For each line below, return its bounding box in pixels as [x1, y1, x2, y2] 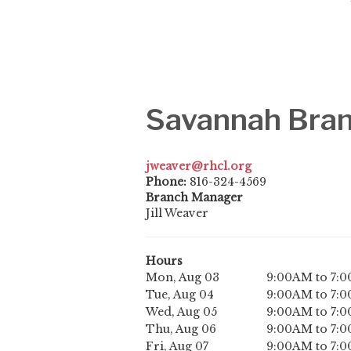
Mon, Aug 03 [146, 270, 219, 285]
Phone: [146, 175, 190, 190]
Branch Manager [146, 190, 243, 205]
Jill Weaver [146, 206, 208, 221]
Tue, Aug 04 [146, 288, 214, 302]
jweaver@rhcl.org [146, 159, 251, 174]
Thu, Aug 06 [146, 322, 216, 337]
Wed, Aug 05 [146, 305, 217, 320]
